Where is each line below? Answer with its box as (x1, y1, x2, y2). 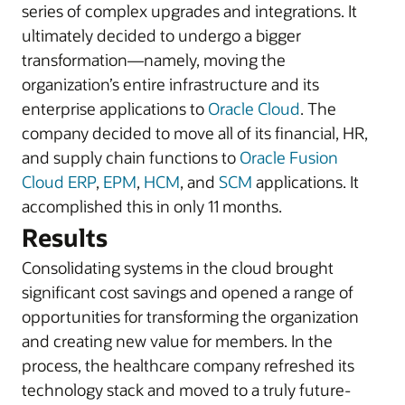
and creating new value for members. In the (22, 330, 333, 352)
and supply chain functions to (22, 146, 240, 168)
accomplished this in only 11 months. (22, 195, 282, 217)
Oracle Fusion (240, 146, 338, 168)
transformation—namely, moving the (22, 49, 286, 71)
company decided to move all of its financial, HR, (22, 122, 368, 144)
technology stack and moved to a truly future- (22, 379, 351, 400)
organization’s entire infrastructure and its (22, 73, 319, 95)
